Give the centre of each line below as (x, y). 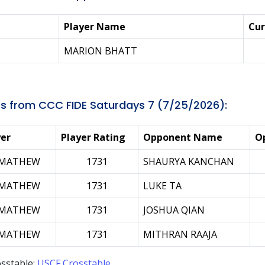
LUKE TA (162, 186)
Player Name (95, 27)
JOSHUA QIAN (174, 210)
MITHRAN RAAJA (180, 234)
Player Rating (93, 137)
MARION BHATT (101, 51)
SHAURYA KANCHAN (189, 161)
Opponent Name (183, 137)
